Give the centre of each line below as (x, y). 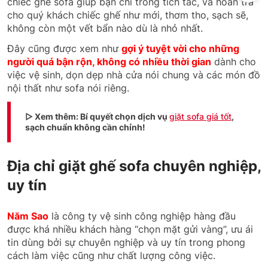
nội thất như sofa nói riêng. (68, 88)
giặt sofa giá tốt (200, 116)
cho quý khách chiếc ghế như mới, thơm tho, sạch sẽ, (128, 15)
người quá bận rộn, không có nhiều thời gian (109, 61)
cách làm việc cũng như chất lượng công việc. (111, 255)
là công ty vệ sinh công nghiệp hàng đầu (142, 216)
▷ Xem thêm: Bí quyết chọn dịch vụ (97, 116)
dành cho (234, 61)
